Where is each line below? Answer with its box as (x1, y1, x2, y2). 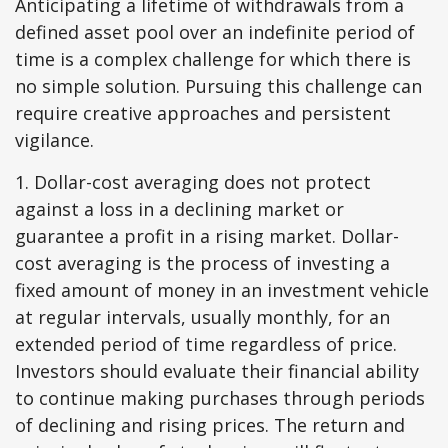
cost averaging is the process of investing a (15, 251, 390, 275)
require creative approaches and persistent (15, 101, 391, 125)
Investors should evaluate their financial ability (15, 359, 419, 383)
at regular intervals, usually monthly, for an (15, 305, 390, 329)
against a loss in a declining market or (15, 197, 344, 221)
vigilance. (15, 128, 94, 152)
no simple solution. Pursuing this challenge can (15, 74, 422, 98)
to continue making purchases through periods (15, 386, 425, 410)
